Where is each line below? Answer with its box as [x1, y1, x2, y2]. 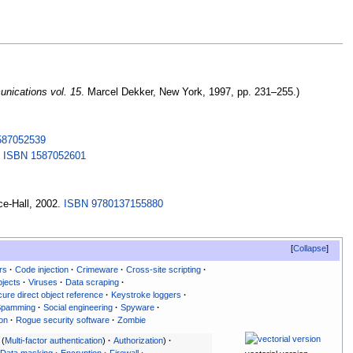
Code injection [15, 264, 69, 274]
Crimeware [76, 264, 119, 274]
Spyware [121, 302, 155, 312]
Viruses [28, 277, 58, 287]
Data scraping [65, 277, 120, 287]
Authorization [113, 335, 164, 345]
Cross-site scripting [126, 264, 202, 274]
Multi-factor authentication [5, 335, 103, 345]
